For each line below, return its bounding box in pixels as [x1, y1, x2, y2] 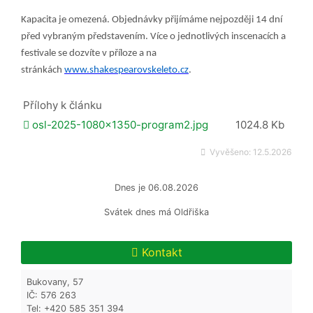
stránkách [21, 64, 64, 75]
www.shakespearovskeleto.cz [64, 64, 189, 75]
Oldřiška [171, 206, 209, 217]
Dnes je [115, 182, 145, 193]
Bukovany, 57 [27, 276, 83, 287]
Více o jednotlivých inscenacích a [150, 31, 286, 42]
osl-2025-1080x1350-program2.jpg [29, 117, 209, 131]
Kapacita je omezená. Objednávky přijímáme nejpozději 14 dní [21, 14, 282, 25]
